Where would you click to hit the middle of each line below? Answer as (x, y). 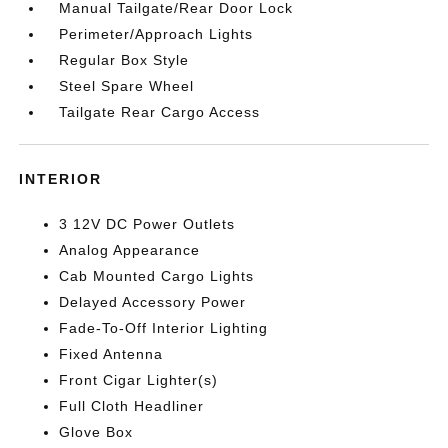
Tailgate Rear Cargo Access (160, 111)
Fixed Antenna (111, 353)
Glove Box (96, 431)
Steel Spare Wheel (127, 85)
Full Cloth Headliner (132, 405)
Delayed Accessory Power (153, 301)
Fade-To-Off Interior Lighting (164, 327)
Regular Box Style (124, 59)
